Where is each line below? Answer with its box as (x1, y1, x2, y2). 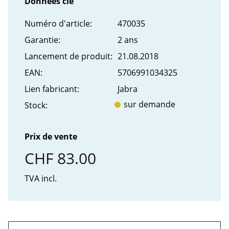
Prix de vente (25, 131, 77, 143)
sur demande (124, 99, 175, 110)
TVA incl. (25, 173, 57, 185)
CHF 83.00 (25, 148, 96, 169)
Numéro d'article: (25, 18, 92, 30)
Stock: (25, 100, 48, 111)
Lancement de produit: (25, 51, 112, 62)
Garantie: (25, 34, 60, 46)
